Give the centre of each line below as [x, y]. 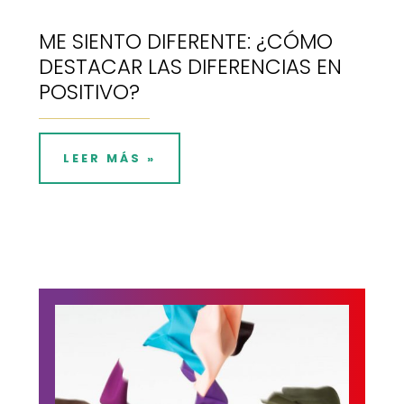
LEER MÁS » [109, 159]
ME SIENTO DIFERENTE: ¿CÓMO [185, 42]
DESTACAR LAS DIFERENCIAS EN [190, 67]
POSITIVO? [89, 92]
